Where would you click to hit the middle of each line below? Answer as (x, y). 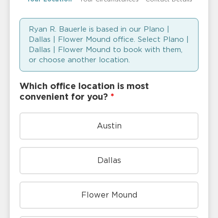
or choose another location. (79, 60)
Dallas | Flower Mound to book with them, (106, 50)
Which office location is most (84, 87)
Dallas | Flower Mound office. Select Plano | (109, 40)
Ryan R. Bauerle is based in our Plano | (99, 29)
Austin (109, 126)
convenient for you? (65, 97)
